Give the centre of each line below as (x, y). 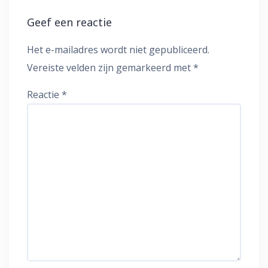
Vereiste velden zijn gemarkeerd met (110, 68)
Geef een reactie (69, 22)
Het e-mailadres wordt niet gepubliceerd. (118, 50)
